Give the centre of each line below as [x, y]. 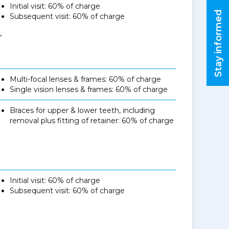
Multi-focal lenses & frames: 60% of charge [86, 79]
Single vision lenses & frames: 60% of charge [89, 89]
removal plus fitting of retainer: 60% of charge [92, 121]
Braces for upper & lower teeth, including [83, 110]
